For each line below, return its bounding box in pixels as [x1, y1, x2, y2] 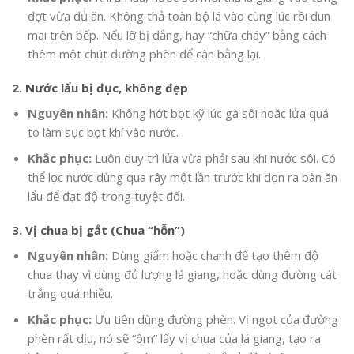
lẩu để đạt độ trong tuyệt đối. [27, 187, 185, 204]
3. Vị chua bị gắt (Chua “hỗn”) [12, 222, 185, 239]
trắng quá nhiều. [27, 284, 113, 301]
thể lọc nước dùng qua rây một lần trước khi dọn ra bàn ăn [27, 168, 337, 185]
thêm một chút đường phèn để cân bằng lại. [27, 45, 261, 62]
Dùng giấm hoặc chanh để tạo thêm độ [107, 247, 318, 263]
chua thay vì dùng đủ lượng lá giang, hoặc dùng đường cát [27, 265, 337, 282]
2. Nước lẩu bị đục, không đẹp [12, 80, 188, 96]
